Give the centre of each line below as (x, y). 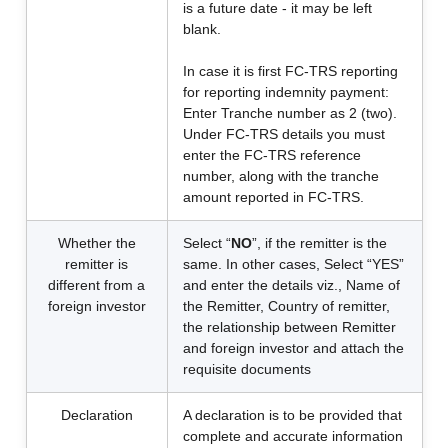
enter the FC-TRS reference (271, 155)
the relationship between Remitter (289, 327)
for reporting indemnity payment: (285, 92)
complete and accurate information (292, 436)
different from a (96, 285)
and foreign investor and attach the (293, 348)
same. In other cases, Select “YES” (293, 264)
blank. (201, 29)
